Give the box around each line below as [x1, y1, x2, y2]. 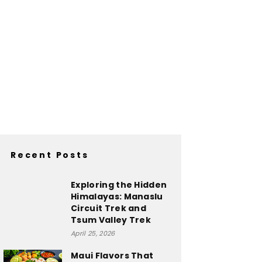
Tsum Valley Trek [71, 214, 151, 226]
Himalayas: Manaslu [71, 191, 163, 202]
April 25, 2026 [71, 229, 115, 238]
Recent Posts [11, 149, 89, 161]
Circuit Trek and [71, 202, 147, 214]
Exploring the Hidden [71, 179, 167, 191]
